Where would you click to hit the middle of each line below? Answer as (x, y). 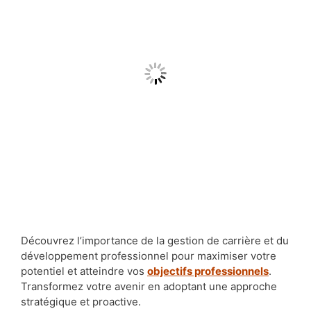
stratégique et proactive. (81, 302)
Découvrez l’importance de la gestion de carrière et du (155, 241)
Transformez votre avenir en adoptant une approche (149, 287)
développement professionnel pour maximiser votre (149, 256)
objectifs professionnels (208, 271)
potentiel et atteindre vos (84, 271)
